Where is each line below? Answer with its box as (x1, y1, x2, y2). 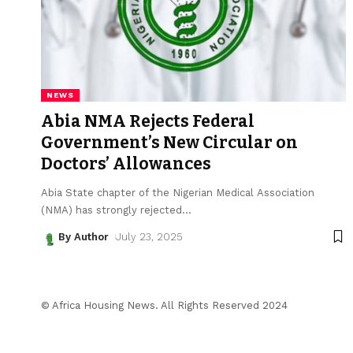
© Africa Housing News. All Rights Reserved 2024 (41, 299, 288, 311)
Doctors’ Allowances (41, 153, 211, 174)
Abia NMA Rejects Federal (41, 110, 255, 132)
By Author (58, 230, 109, 243)
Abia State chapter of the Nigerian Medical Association (41, 186, 314, 199)
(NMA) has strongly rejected (41, 203, 182, 216)
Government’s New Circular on (41, 132, 298, 153)
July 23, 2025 (115, 230, 183, 243)
